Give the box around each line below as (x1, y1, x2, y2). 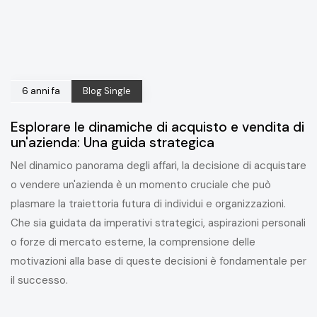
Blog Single (83, 84, 131, 97)
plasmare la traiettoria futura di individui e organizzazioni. (11, 196, 286, 211)
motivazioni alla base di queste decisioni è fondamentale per (11, 253, 306, 268)
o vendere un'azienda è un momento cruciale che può (11, 177, 271, 192)
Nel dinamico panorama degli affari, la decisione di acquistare (11, 158, 306, 173)
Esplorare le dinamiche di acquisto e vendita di (11, 117, 304, 136)
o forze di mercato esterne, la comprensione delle (11, 234, 255, 249)
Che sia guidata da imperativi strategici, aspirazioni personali (11, 215, 306, 230)
